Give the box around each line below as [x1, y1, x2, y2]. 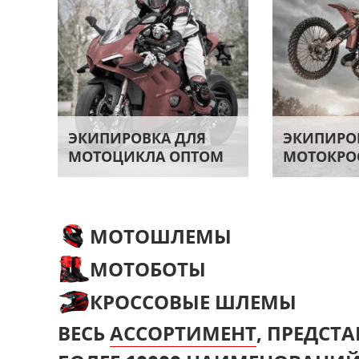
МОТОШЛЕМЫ [90, 222, 232, 249]
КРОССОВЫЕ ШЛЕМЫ [90, 288, 296, 315]
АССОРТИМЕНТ [110, 319, 256, 346]
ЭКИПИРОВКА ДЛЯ [68, 128, 206, 147]
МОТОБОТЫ [90, 255, 206, 282]
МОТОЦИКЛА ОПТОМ [68, 147, 224, 166]
